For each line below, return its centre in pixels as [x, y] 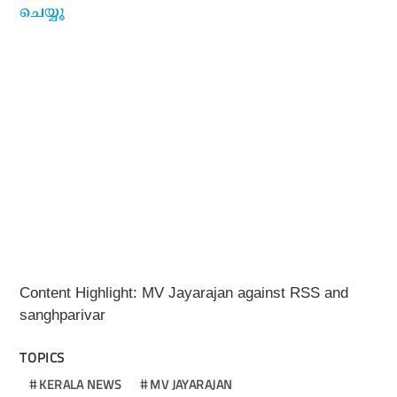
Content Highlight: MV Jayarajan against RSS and [184, 293]
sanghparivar [63, 315]
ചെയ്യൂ [43, 12]
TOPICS [43, 358]
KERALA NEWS [80, 385]
